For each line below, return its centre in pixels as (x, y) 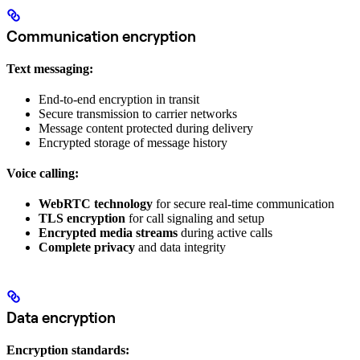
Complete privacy (87, 247)
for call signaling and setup (195, 218)
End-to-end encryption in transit (119, 99)
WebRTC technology (96, 203)
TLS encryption (82, 218)
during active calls (225, 232)
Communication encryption (101, 36)
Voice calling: (43, 173)
